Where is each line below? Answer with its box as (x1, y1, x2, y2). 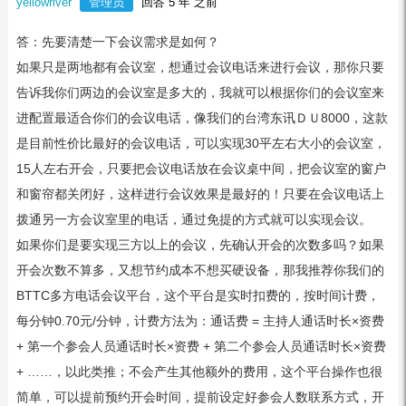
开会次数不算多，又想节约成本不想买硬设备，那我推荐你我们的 (15, 263, 384, 277)
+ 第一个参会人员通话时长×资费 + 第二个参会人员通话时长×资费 (15, 339, 386, 353)
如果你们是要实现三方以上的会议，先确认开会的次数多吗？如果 (15, 237, 384, 252)
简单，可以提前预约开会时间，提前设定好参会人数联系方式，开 (15, 390, 384, 404)
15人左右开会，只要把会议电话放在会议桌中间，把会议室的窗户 (15, 161, 386, 176)
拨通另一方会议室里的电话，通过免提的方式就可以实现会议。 (15, 212, 372, 227)
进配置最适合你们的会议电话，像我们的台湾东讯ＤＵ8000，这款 (15, 111, 388, 125)
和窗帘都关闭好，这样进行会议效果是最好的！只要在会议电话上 (15, 187, 384, 201)
